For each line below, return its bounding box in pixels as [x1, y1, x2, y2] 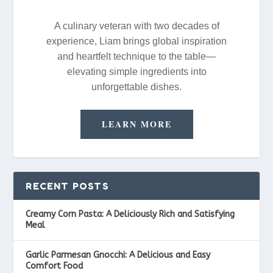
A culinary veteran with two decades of [54, 21, 219, 32]
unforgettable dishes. [91, 82, 182, 93]
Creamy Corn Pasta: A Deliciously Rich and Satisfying [26, 209, 235, 220]
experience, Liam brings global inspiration [46, 36, 227, 47]
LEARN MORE [101, 118, 172, 131]
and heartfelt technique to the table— [57, 51, 216, 62]
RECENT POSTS [26, 180, 109, 193]
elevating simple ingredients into [66, 66, 207, 77]
